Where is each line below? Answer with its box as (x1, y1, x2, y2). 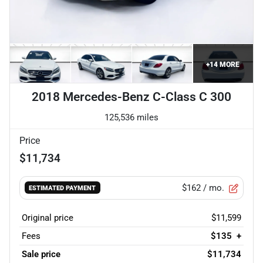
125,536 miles (104, 112, 159, 123)
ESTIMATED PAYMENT (29, 184, 96, 193)
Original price (22, 212, 73, 223)
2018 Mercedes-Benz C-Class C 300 (32, 89, 231, 104)
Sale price (22, 248, 60, 259)
